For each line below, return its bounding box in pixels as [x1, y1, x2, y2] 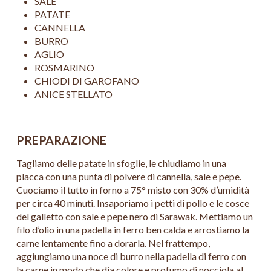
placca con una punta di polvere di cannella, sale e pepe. [16, 171, 242, 182]
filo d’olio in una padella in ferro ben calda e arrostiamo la [16, 224, 250, 235]
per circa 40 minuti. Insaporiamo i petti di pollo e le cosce [16, 197, 250, 209]
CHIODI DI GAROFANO [34, 75, 139, 87]
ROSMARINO [34, 62, 94, 73]
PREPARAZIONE [16, 133, 106, 147]
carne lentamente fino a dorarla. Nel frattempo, [16, 237, 211, 249]
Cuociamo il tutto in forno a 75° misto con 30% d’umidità [16, 184, 250, 195]
